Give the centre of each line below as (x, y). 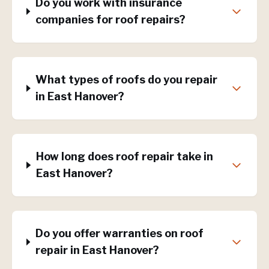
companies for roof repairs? (110, 20)
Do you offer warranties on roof (119, 233)
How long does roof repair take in (124, 156)
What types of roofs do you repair (127, 80)
